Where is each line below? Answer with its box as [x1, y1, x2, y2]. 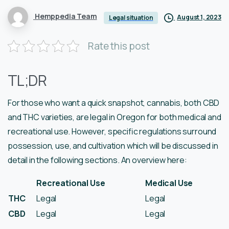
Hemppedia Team [34, 11, 97, 21]
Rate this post [88, 39, 150, 53]
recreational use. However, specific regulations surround [8, 125, 217, 137]
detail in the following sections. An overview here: [8, 154, 187, 166]
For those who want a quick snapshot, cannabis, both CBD [8, 97, 220, 108]
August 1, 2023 [177, 13, 221, 22]
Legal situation [108, 13, 153, 22]
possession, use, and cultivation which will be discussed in [8, 140, 218, 151]
